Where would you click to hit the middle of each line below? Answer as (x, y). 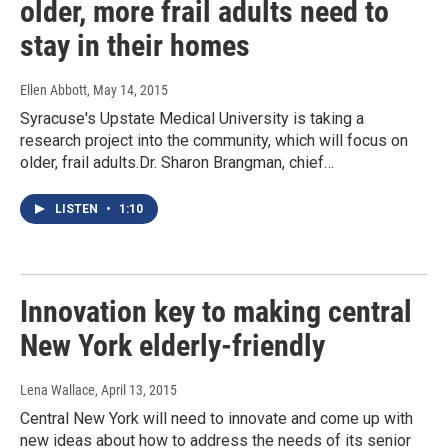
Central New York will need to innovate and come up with (216, 419)
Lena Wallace (57, 390)
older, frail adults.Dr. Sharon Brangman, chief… (177, 163)
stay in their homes (135, 46)
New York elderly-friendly (172, 346)
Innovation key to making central (216, 312)
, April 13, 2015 (136, 390)
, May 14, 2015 (127, 90)
